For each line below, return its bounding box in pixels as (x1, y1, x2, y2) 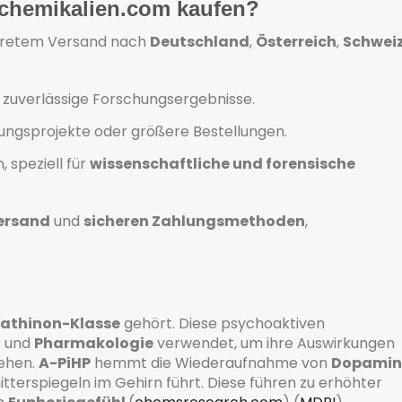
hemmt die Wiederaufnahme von (91, 352, 331, 373)
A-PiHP (39, 352, 91, 373)
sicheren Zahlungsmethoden (83, 211, 305, 232)
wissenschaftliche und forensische (90, 153, 355, 175)
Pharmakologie (34, 332, 153, 354)
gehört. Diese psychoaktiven (120, 312, 325, 334)
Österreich (256, 31, 336, 53)
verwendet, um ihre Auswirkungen (153, 332, 395, 354)
